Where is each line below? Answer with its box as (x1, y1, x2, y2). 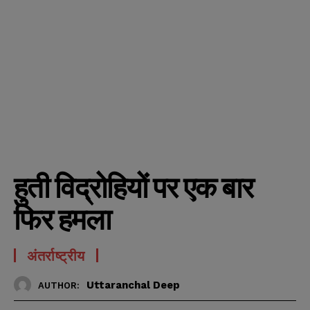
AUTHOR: (38, 280, 80, 291)
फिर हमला (14, 201, 111, 237)
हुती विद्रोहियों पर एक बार (14, 170, 253, 205)
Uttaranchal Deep (86, 278, 180, 291)
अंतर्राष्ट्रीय (27, 247, 85, 264)
